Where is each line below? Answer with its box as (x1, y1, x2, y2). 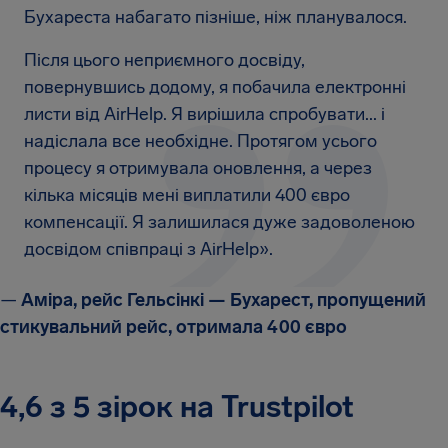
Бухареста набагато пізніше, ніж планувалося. (24, 6, 407, 29)
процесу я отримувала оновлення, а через (24, 157, 372, 180)
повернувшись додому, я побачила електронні (24, 76, 406, 99)
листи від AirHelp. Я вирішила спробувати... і (24, 103, 385, 126)
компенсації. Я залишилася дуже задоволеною (24, 211, 415, 234)
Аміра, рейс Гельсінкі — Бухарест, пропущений (17, 289, 426, 312)
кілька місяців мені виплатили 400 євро (24, 184, 350, 207)
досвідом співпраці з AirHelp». (24, 238, 273, 261)
